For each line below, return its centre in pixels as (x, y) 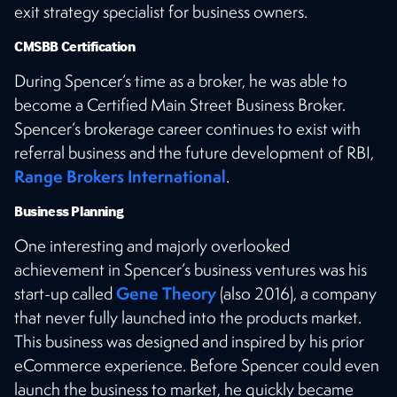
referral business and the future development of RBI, (194, 152)
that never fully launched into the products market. (188, 317)
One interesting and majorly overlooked (152, 245)
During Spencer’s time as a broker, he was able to (181, 80)
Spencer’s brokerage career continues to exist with (187, 128)
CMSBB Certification (75, 46)
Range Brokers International (120, 176)
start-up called (65, 293)
